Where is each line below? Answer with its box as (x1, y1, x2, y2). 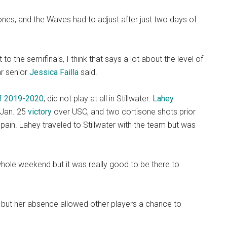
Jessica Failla (29, 67, 79, 78)
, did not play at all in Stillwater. (44, 94, 153, 104)
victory (28, 107, 52, 117)
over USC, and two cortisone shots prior (52, 107, 196, 117)
